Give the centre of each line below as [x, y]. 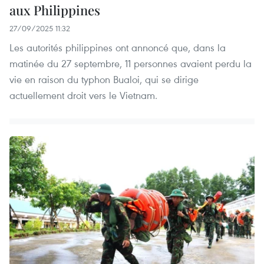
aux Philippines [55, 10]
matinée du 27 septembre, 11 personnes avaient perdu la [131, 64]
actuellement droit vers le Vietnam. [83, 95]
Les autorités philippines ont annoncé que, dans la [118, 48]
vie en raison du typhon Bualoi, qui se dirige [104, 80]
